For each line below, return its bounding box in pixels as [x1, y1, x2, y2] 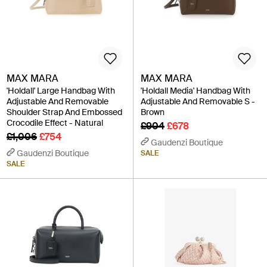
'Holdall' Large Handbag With [7, 85, 115, 96]
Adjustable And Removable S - [141, 95, 255, 107]
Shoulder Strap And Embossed [7, 106, 122, 117]
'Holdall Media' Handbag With [141, 85, 250, 96]
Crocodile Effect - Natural [7, 117, 103, 128]
